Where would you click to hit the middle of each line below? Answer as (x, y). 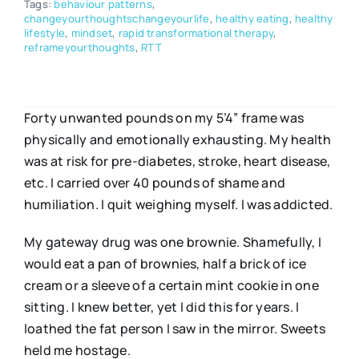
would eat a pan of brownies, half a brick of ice (165, 264)
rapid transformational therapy (196, 33)
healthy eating (252, 19)
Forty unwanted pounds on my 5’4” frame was (164, 118)
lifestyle (44, 33)
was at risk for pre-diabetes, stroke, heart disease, (177, 161)
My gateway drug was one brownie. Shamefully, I (173, 242)
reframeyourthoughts (79, 48)
